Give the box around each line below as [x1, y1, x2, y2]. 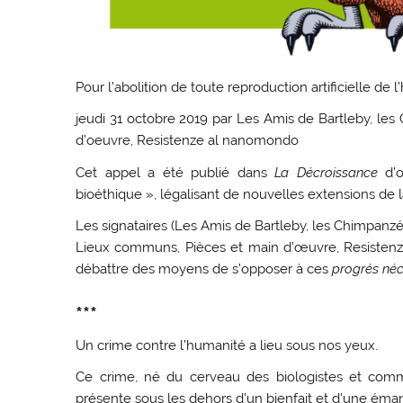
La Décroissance [274, 164, 378, 181]
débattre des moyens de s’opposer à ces [76, 261, 333, 277]
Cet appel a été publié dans [76, 164, 275, 181]
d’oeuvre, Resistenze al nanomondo [76, 132, 300, 149]
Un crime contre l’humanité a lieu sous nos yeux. [76, 336, 379, 354]
